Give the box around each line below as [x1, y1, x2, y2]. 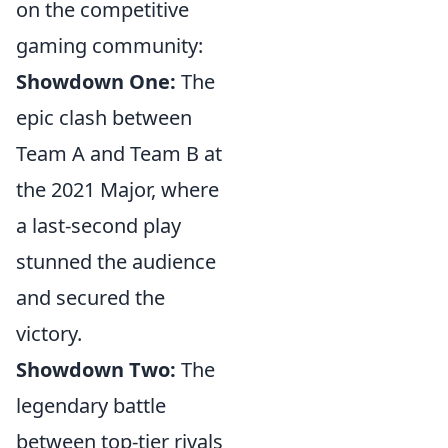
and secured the [16, 284, 165, 311]
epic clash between [16, 104, 192, 131]
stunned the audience [16, 248, 216, 275]
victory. [16, 320, 82, 347]
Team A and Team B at [16, 140, 222, 167]
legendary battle [16, 392, 166, 419]
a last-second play [16, 212, 181, 239]
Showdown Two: [16, 356, 176, 383]
